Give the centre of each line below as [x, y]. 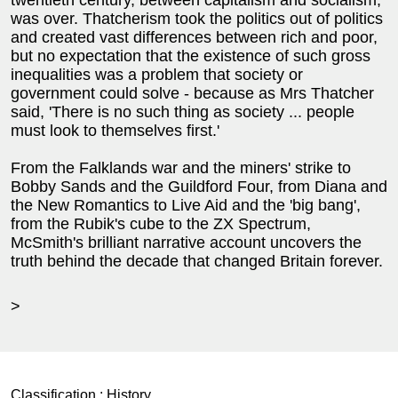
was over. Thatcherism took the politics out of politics [197, 18]
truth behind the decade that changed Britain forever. [197, 261]
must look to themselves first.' [115, 130]
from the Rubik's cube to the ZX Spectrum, [161, 223]
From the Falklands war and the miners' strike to [181, 167]
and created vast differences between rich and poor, [194, 37]
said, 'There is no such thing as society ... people [183, 111]
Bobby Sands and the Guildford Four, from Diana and [199, 186]
